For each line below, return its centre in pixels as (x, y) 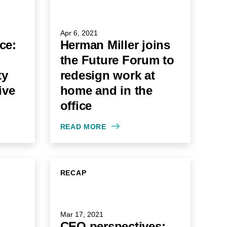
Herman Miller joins (115, 45)
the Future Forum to (117, 60)
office (76, 106)
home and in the (106, 90)
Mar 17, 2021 (82, 214)
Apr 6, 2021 (79, 33)
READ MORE (83, 127)
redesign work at (107, 75)
